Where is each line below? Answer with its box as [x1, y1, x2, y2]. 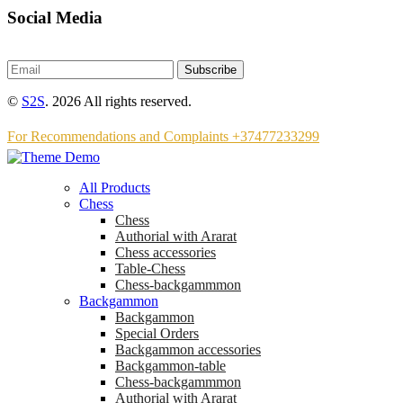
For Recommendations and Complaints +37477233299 [7, 129, 319, 145]
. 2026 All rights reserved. [45, 94, 192, 110]
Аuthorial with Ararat [115, 228, 237, 245]
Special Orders [115, 326, 199, 342]
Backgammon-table [115, 358, 226, 374]
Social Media [7, 7, 103, 27]
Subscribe [184, 63, 237, 77]
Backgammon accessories [115, 342, 261, 358]
